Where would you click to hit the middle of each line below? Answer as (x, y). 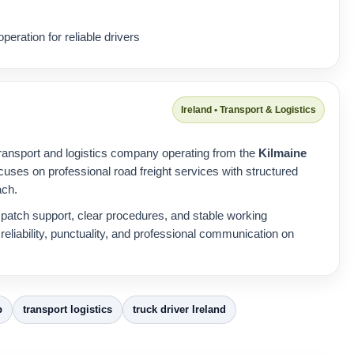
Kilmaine (282, 153)
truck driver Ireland (179, 310)
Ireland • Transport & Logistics (248, 110)
